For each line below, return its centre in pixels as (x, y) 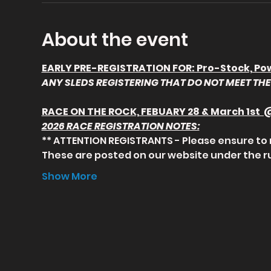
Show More (69, 176)
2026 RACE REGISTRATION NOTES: (120, 126)
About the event (115, 40)
